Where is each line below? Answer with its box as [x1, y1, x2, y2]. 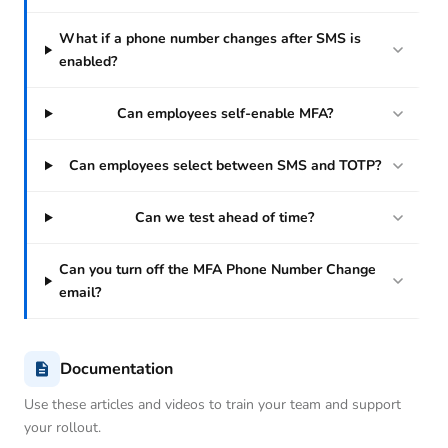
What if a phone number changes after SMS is [58, 29, 361, 49]
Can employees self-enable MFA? [116, 104, 333, 124]
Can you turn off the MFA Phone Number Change [59, 260, 377, 280]
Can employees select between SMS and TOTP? [68, 156, 381, 176]
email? [59, 283, 102, 303]
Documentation [60, 358, 173, 381]
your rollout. [24, 418, 101, 438]
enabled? [58, 52, 117, 72]
